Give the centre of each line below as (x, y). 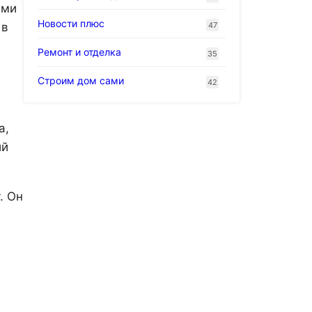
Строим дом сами (81, 80)
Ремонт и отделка (79, 52)
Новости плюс (71, 23)
